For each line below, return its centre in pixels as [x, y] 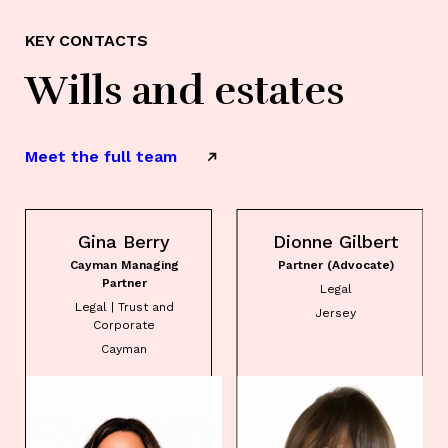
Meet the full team [101, 156]
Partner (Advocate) [335, 264]
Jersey [335, 312]
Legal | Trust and [124, 306]
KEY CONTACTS [86, 40]
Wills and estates [184, 90]
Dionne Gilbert [335, 241]
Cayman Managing [124, 264]
